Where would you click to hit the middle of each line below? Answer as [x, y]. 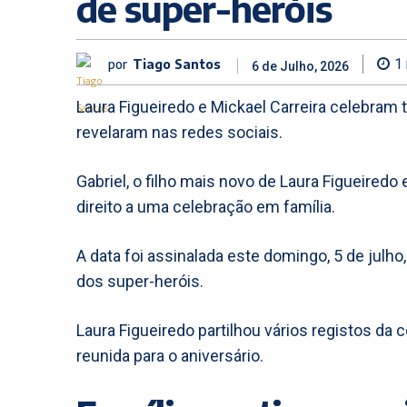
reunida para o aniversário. [170, 356]
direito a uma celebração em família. [206, 207]
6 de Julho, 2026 [300, 67]
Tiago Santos [177, 64]
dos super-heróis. [140, 281]
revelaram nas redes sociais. [179, 132]
